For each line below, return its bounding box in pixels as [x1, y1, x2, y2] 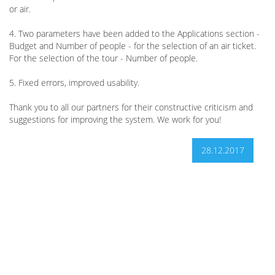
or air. [9, 3, 31, 15]
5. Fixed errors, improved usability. [9, 77, 139, 88]
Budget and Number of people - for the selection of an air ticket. [9, 40, 256, 52]
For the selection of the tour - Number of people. [9, 52, 198, 64]
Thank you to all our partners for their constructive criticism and [9, 101, 253, 113]
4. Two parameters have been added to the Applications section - [9, 28, 260, 39]
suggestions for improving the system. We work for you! [9, 114, 221, 125]
